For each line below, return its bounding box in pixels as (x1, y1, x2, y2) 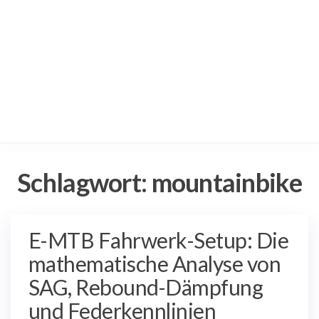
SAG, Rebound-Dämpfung (28, 273, 263, 300)
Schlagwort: (17, 166, 152, 198)
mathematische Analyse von (28, 250, 281, 276)
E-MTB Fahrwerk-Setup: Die (28, 226, 289, 253)
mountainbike (151, 166, 302, 198)
